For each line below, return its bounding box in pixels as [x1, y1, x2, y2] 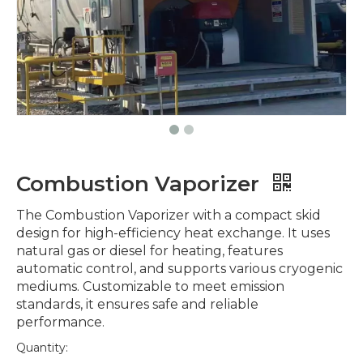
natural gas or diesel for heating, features [16, 243, 283, 258]
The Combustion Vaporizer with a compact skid [16, 207, 321, 223]
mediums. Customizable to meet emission [16, 279, 284, 294]
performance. [16, 314, 105, 330]
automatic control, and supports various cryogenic [16, 261, 343, 276]
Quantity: [16, 340, 68, 355]
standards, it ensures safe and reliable [16, 297, 258, 312]
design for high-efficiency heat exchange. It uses [16, 225, 330, 241]
